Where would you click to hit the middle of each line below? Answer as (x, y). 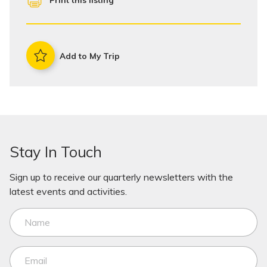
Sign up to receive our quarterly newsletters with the (121, 177)
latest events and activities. (68, 192)
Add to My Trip (90, 55)
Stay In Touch (56, 152)
